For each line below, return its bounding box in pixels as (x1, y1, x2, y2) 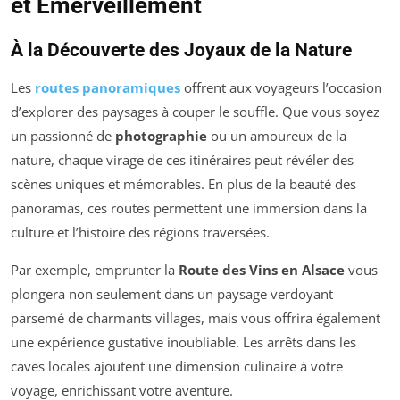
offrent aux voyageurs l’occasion (180, 78, 382, 96)
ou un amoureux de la (207, 126, 346, 145)
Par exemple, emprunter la (11, 260, 179, 279)
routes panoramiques (35, 78, 180, 96)
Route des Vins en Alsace (179, 260, 345, 279)
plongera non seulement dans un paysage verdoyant (11, 284, 333, 303)
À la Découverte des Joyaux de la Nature (11, 38, 352, 61)
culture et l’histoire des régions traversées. (11, 222, 270, 241)
